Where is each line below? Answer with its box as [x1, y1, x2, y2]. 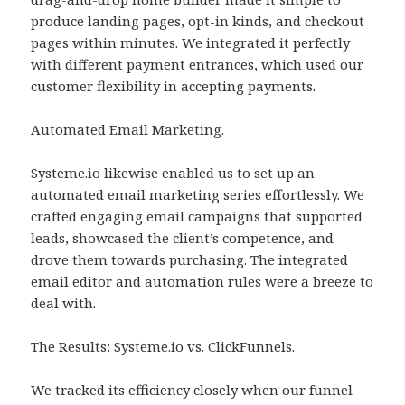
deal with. [31, 294, 97, 313]
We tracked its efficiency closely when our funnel [31, 381, 353, 400]
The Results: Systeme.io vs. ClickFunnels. [31, 337, 296, 356]
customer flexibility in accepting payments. [31, 77, 316, 96]
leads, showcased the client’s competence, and [31, 229, 334, 248]
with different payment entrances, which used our [31, 55, 364, 74]
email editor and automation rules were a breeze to [31, 272, 374, 291]
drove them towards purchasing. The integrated [31, 250, 349, 269]
